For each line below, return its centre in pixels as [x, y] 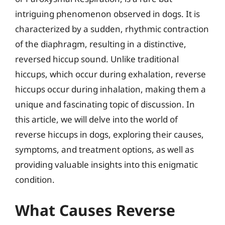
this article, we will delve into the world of [96, 119]
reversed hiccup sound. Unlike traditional [97, 59]
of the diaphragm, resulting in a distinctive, [101, 44]
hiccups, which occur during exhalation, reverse [110, 74]
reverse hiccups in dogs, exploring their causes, [109, 134]
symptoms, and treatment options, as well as [104, 149]
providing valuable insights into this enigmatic [106, 164]
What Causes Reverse [95, 210]
